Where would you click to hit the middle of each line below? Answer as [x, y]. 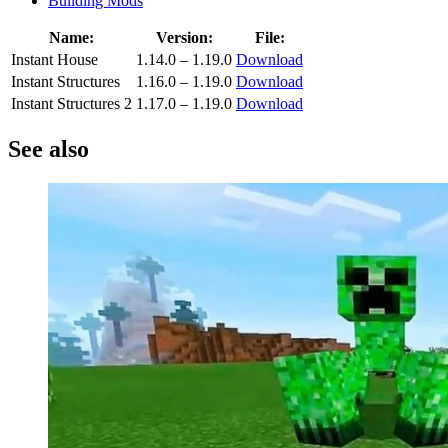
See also [48, 148]
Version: [184, 38]
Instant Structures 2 [71, 104]
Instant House [54, 60]
